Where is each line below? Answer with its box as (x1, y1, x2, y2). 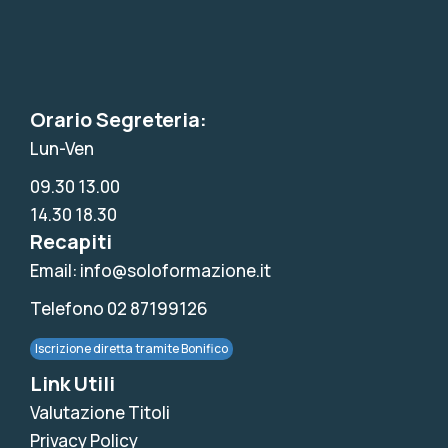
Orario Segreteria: (30, 106, 207, 134)
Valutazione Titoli (30, 401, 170, 425)
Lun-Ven (30, 137, 94, 161)
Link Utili (30, 370, 115, 398)
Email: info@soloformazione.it (30, 259, 271, 283)
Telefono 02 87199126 (30, 297, 208, 321)
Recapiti (30, 228, 112, 256)
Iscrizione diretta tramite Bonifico (35, 339, 228, 357)
